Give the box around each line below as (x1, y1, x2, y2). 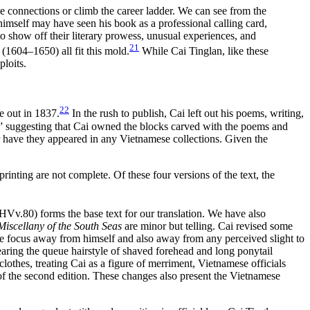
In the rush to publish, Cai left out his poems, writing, (69, 107, 304, 120)
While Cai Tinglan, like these (139, 45, 268, 57)
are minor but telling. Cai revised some (122, 220, 293, 232)
